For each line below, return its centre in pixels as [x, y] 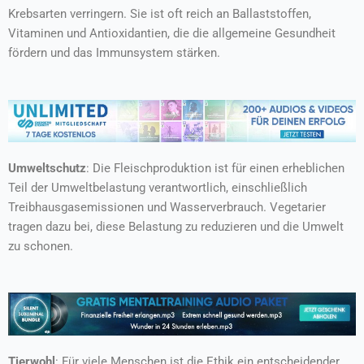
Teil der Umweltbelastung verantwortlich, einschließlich [158, 187]
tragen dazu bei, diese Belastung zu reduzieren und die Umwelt [176, 226]
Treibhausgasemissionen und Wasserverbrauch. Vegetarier [167, 207]
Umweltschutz [47, 168]
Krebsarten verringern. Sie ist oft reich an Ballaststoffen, [160, 14]
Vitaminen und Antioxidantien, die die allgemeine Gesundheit [172, 34]
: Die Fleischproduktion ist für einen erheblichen [215, 168]
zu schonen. [41, 246]
